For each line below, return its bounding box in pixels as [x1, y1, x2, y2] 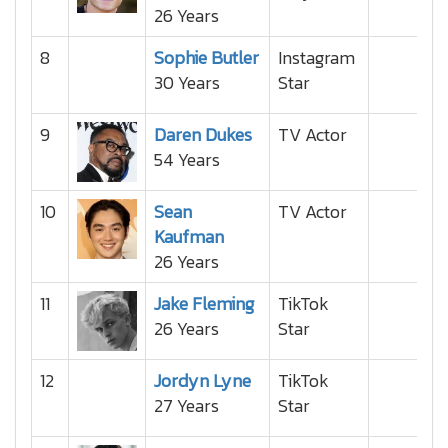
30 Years [154, 69, 220, 96]
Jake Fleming [154, 290, 254, 317]
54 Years [154, 146, 220, 173]
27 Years [154, 392, 219, 419]
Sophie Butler [154, 44, 259, 71]
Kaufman [154, 223, 224, 250]
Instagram [278, 44, 355, 71]
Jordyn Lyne [154, 367, 251, 394]
